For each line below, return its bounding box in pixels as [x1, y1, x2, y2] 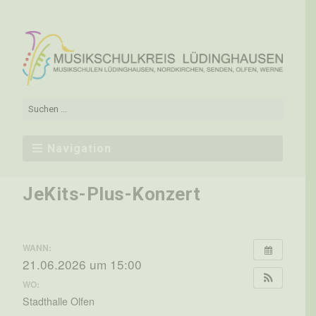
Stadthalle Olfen [23, 293, 95, 308]
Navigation [47, 142, 111, 156]
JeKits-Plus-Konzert [23, 183, 201, 205]
